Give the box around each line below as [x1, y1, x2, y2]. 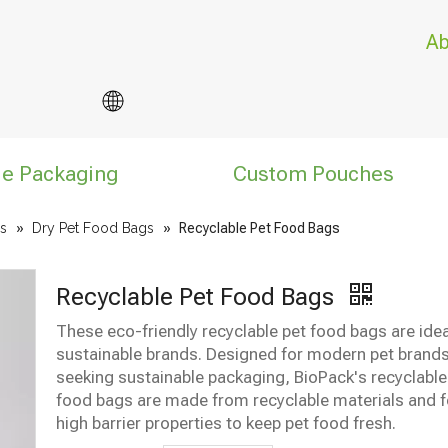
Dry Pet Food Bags [32, 220, 154, 236]
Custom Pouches [233, 162, 394, 186]
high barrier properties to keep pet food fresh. [56, 413, 396, 433]
